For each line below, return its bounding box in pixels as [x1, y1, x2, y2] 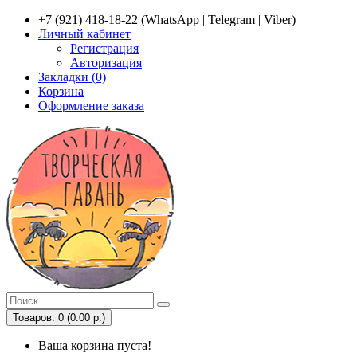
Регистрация [70, 41, 139, 55]
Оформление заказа [38, 99, 144, 112]
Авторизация [70, 56, 142, 69]
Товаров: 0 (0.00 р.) [13, 312, 105, 324]
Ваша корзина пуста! [38, 339, 151, 352]
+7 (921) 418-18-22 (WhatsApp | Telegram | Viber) [38, 13, 296, 26]
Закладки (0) [38, 70, 106, 84]
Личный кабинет [38, 27, 131, 41]
